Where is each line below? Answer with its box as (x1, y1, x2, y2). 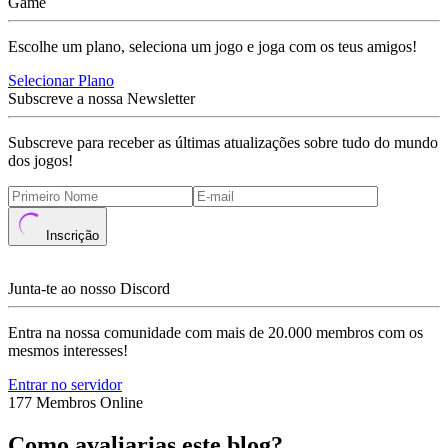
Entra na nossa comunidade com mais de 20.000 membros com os (8, 324, 423, 341)
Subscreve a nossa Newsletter (8, 90, 195, 107)
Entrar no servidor (8, 376, 122, 393)
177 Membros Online (8, 394, 143, 411)
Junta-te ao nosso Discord (8, 280, 170, 297)
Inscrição (46, 228, 99, 243)
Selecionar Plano (8, 72, 114, 89)
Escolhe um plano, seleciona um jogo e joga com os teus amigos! (8, 38, 417, 55)
